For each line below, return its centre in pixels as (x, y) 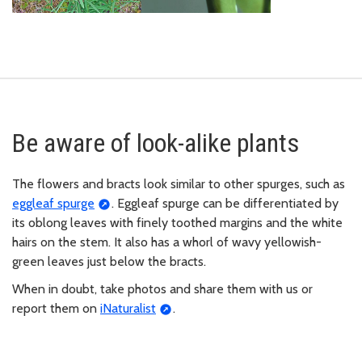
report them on (56, 309)
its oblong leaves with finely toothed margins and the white (177, 223)
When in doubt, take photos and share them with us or (162, 289)
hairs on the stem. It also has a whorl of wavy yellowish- (167, 242)
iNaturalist (128, 309)
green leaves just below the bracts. (111, 262)
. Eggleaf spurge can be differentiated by (225, 204)
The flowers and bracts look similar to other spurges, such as (179, 184)
